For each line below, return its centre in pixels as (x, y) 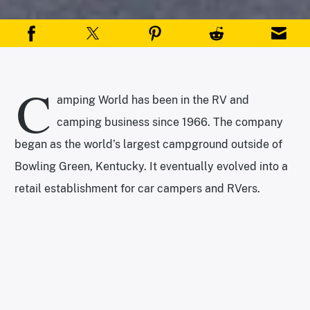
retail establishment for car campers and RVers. (137, 188)
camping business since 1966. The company (170, 122)
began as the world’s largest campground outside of (148, 144)
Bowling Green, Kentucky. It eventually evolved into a (151, 166)
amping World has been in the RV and (153, 100)
